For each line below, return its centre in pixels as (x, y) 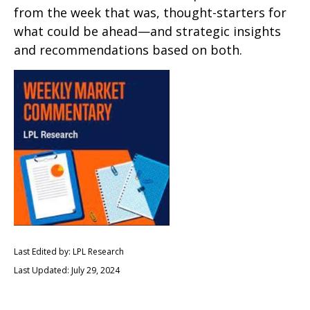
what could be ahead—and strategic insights (147, 31)
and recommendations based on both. (128, 50)
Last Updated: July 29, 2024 (67, 270)
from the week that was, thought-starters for (150, 12)
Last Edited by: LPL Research (69, 252)
